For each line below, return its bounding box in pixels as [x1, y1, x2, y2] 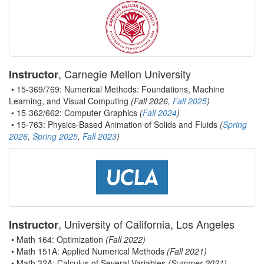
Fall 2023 [82, 130, 117, 143]
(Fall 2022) [105, 233, 146, 246]
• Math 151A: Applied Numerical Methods [9, 245, 167, 258]
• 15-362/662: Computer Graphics [9, 107, 140, 119]
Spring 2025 [32, 130, 78, 143]
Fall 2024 [143, 107, 177, 119]
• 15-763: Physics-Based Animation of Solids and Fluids [9, 118, 220, 131]
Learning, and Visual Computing [9, 95, 131, 107]
